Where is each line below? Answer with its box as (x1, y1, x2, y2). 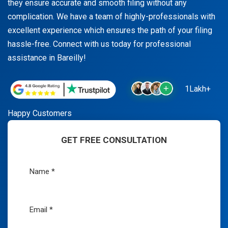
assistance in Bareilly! (8, 52, 86, 63)
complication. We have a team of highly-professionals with (8, 11, 215, 21)
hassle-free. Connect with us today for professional (8, 39, 191, 49)
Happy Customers (8, 108, 72, 118)
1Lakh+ (183, 84, 211, 94)
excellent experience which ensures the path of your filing (8, 25, 212, 35)
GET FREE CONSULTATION (61, 134, 167, 145)
